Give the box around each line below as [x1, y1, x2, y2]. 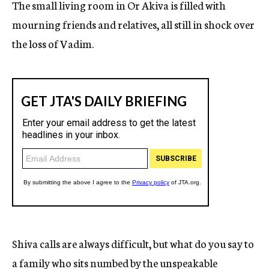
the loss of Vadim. [12, 35, 94, 51]
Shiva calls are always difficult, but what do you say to [12, 235, 254, 251]
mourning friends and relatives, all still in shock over [12, 16, 255, 32]
